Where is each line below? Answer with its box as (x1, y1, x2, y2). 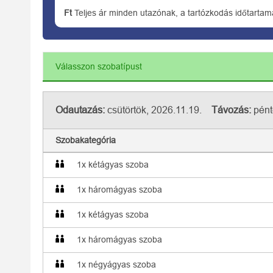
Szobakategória (55, 135, 116, 145)
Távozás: (211, 105, 251, 115)
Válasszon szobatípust (55, 62, 142, 71)
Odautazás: (55, 105, 105, 115)
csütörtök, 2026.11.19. (105, 105, 211, 115)
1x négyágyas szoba (77, 260, 156, 269)
